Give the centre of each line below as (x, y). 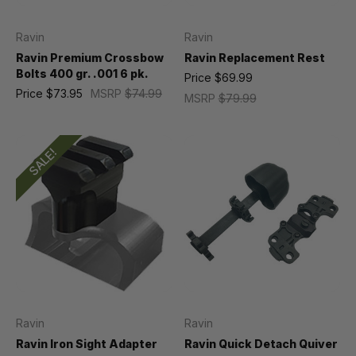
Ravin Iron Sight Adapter (87, 343)
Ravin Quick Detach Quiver (261, 343)
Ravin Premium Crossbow (90, 58)
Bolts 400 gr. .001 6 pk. (82, 74)
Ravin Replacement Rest (254, 58)
